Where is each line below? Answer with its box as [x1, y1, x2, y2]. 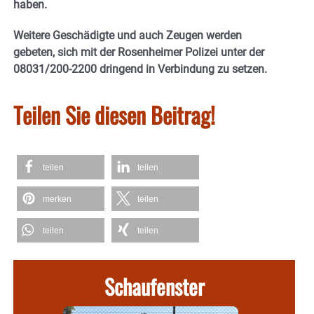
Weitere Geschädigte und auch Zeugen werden [13, 28, 242, 42]
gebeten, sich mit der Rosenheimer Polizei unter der [13, 45, 264, 59]
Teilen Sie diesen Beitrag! [13, 97, 215, 131]
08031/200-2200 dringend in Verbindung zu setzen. [13, 62, 267, 76]
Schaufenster [104, 270, 205, 302]
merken [43, 193, 71, 204]
